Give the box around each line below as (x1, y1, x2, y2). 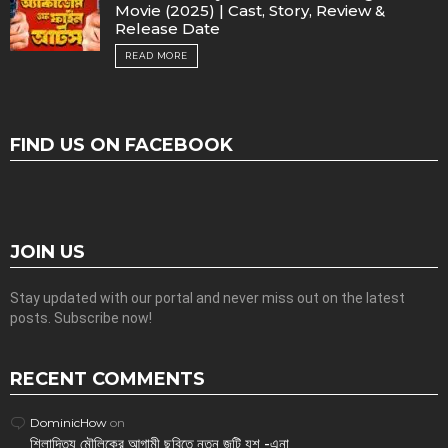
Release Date (115, 18, 220, 38)
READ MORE (125, 49, 189, 61)
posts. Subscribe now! (10, 309, 152, 326)
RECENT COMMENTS (10, 367, 205, 390)
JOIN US (10, 240, 85, 263)
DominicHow (30, 414, 107, 430)
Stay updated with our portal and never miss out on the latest (10, 289, 405, 306)
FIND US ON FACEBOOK (10, 133, 233, 156)
